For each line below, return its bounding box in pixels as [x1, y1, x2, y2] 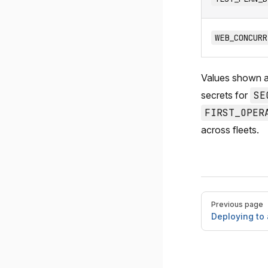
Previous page [211, 200, 263, 209]
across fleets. [201, 124, 259, 136]
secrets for [201, 89, 250, 101]
